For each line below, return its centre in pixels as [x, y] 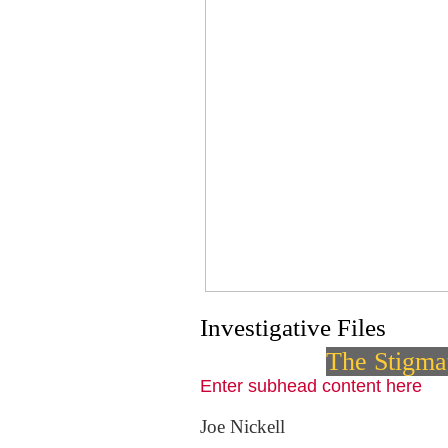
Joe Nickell [242, 426]
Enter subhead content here [311, 386]
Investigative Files [293, 327]
